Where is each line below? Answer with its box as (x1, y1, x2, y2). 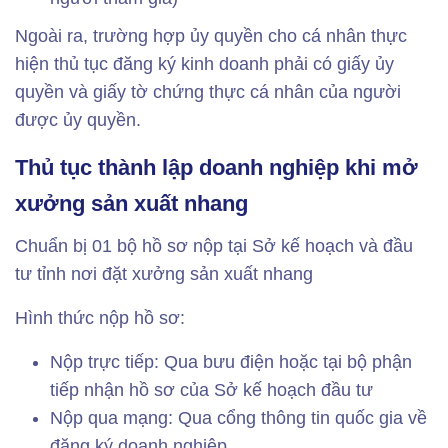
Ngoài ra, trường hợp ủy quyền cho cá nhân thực (15, 26, 407, 46)
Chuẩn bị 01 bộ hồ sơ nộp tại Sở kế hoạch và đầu (15, 236, 413, 256)
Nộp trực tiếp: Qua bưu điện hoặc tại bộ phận (50, 352, 412, 372)
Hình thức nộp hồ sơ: (15, 308, 185, 328)
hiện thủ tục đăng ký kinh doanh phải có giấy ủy (15, 54, 394, 74)
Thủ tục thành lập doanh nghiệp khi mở (15, 155, 418, 180)
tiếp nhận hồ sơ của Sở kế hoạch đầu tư (50, 380, 373, 400)
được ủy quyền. (15, 110, 141, 130)
